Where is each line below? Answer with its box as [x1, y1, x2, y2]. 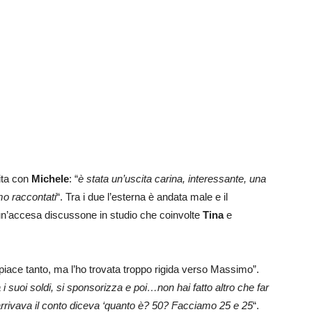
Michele [31, 173, 69, 185]
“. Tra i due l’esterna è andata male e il [56, 191, 228, 203]
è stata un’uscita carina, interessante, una [78, 173, 266, 185]
